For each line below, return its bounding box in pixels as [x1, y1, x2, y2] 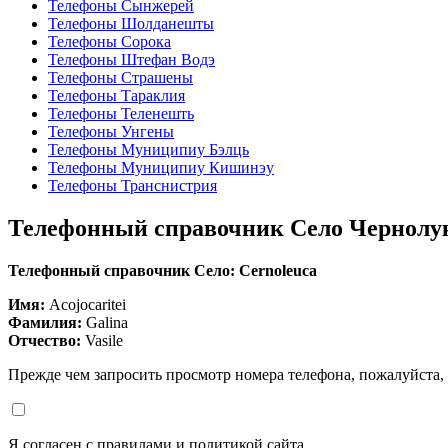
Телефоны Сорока [48, 33, 171, 51]
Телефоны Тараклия [48, 87, 185, 105]
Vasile [81, 332, 123, 350]
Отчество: [8, 332, 81, 350]
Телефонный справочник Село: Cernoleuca [8, 262, 317, 280]
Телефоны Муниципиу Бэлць [48, 141, 249, 159]
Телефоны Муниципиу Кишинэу [48, 159, 274, 177]
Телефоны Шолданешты [48, 15, 214, 33]
